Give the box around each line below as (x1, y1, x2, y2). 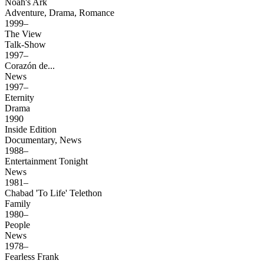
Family (5, 199, 31, 209)
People (5, 220, 32, 230)
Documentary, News (5, 135, 81, 146)
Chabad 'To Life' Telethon (5, 188, 104, 199)
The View (5, 29, 44, 39)
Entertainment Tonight (5, 156, 90, 167)
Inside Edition (5, 124, 59, 135)
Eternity (5, 93, 37, 103)
